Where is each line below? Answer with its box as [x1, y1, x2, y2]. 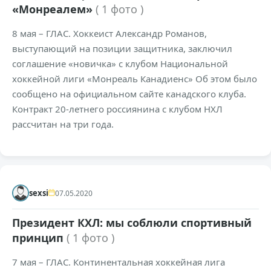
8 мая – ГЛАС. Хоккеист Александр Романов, [12, 27, 207, 40]
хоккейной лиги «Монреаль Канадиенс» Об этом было [12, 73, 257, 85]
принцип [12, 230, 67, 246]
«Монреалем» [12, 2, 96, 17]
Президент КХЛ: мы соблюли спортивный [12, 215, 252, 230]
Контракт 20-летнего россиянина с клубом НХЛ [12, 103, 223, 116]
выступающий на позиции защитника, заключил [12, 42, 232, 55]
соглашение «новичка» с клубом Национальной [12, 57, 228, 70]
